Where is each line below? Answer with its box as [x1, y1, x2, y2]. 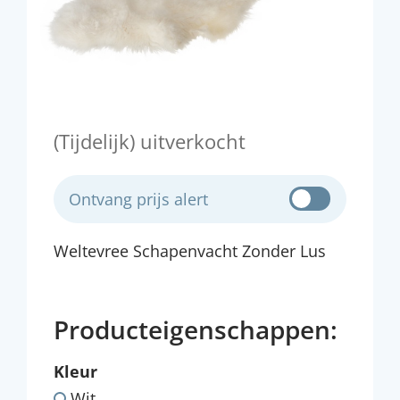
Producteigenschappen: [54, 312, 337, 346]
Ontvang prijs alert [69, 188, 208, 210]
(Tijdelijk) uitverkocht [54, 128, 246, 154]
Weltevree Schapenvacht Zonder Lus [54, 240, 326, 262]
